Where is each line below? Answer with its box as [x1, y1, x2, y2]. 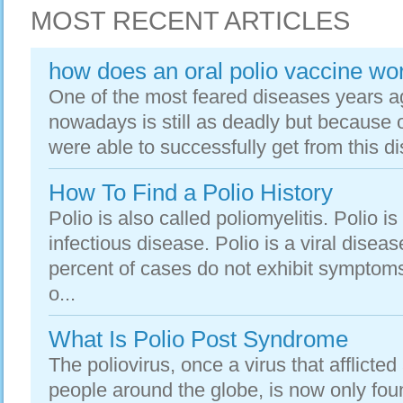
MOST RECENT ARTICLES [31, 6, 350, 35]
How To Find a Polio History [49, 180, 333, 205]
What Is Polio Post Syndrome [49, 327, 348, 352]
